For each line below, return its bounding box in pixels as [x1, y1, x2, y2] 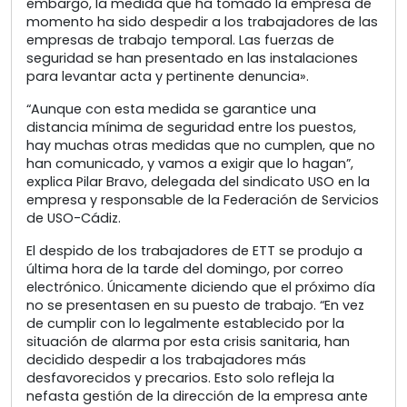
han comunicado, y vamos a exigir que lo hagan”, [26, 154, 353, 174]
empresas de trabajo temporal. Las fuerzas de [26, 31, 334, 50]
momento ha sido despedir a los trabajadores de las [26, 13, 378, 32]
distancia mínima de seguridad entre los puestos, [26, 118, 356, 137]
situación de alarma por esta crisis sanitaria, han [26, 333, 350, 352]
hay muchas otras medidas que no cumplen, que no [26, 136, 375, 155]
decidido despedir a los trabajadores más [26, 351, 306, 370]
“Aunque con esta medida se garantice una [26, 100, 316, 119]
